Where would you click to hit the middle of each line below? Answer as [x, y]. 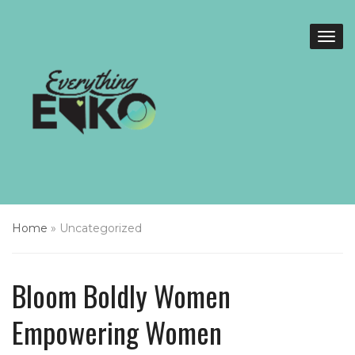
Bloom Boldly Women [121, 295]
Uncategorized [101, 228]
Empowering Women [117, 332]
